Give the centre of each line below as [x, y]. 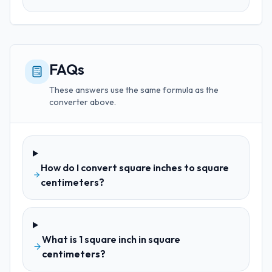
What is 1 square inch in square [111, 239]
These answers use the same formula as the [134, 90]
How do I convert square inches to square [134, 168]
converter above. [83, 102]
